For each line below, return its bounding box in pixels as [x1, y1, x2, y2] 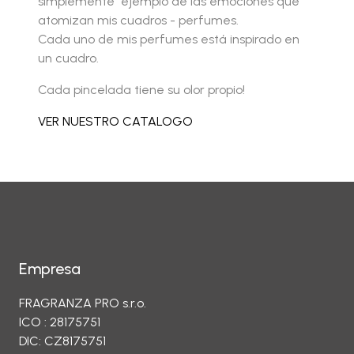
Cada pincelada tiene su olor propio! [38, 82, 245, 97]
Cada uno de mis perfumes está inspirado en [38, 32, 299, 47]
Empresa [19, 259, 81, 278]
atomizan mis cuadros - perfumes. [38, 13, 239, 28]
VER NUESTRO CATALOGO [38, 114, 193, 129]
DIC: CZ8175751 [19, 333, 106, 348]
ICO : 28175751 [19, 314, 100, 330]
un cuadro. [38, 51, 99, 66]
